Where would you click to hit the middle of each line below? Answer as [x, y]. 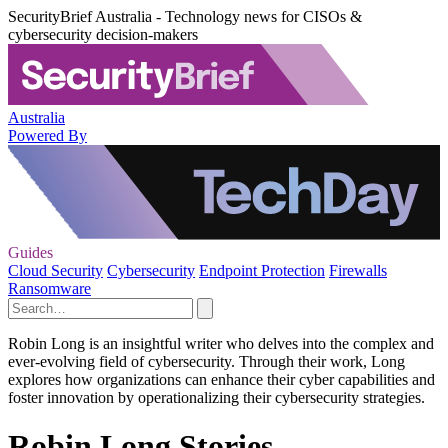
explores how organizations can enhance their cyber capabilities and [221, 379]
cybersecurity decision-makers [103, 34]
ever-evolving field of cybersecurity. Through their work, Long [206, 361]
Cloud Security [55, 270]
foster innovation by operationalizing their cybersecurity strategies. [216, 397]
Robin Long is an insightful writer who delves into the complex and [221, 343]
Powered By [47, 135]
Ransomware [49, 288]
